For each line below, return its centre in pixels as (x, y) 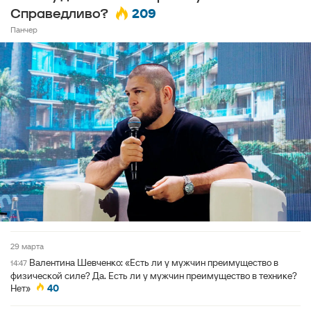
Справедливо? (59, 14)
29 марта (29, 246)
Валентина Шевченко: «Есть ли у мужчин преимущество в (154, 263)
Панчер (24, 29)
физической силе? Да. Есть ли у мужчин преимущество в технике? (154, 276)
